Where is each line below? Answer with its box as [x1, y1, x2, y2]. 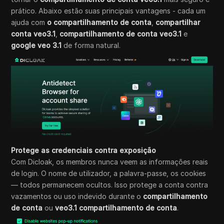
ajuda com [11, 17, 47, 26]
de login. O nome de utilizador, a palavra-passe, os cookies [11, 169, 206, 178]
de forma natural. [61, 40, 121, 49]
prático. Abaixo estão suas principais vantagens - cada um [11, 6, 206, 15]
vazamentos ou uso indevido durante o [11, 192, 143, 201]
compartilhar [155, 17, 200, 26]
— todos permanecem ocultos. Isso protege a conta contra [11, 180, 208, 189]
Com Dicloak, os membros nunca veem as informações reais [11, 157, 208, 166]
